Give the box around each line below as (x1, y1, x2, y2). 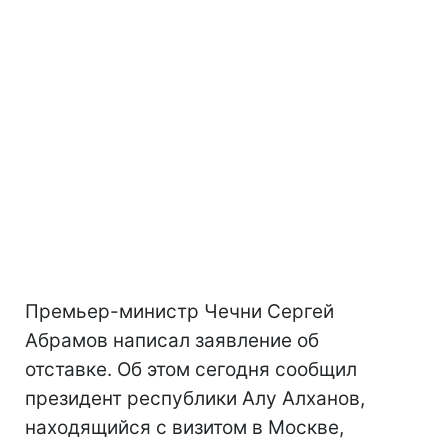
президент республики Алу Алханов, (25, 387, 365, 410)
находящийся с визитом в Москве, (25, 416, 344, 439)
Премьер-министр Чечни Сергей (25, 300, 334, 323)
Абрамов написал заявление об (25, 329, 319, 352)
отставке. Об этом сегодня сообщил (25, 358, 357, 381)
